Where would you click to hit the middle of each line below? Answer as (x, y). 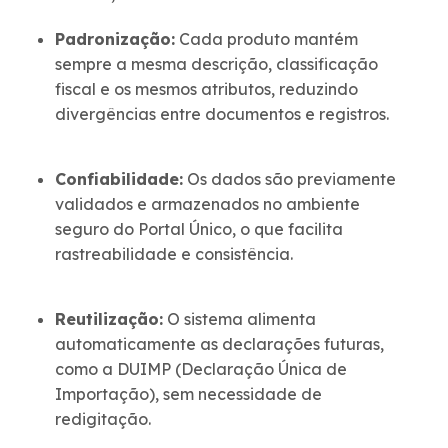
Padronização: (115, 39)
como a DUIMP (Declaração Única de (201, 369)
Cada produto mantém (266, 39)
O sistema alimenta (239, 319)
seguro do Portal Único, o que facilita (199, 229)
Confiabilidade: (119, 179)
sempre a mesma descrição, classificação (216, 64)
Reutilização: (109, 319)
